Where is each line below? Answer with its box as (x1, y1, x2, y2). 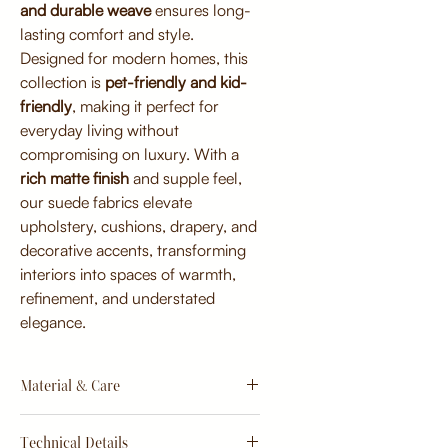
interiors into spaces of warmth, (20, 264, 236, 285)
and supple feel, (129, 168, 242, 189)
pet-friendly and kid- (105, 72, 247, 93)
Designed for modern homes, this (20, 48, 248, 69)
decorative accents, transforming (20, 240, 246, 261)
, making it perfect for (72, 96, 219, 117)
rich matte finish (20, 168, 129, 189)
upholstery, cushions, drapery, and (20, 216, 257, 237)
